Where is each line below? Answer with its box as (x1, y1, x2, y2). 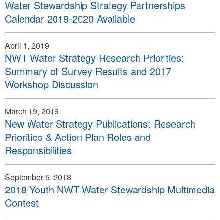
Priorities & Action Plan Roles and (5, 130, 151, 144)
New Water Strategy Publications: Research (5, 116, 195, 131)
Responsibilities (5, 143, 72, 157)
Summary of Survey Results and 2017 (5, 64, 171, 78)
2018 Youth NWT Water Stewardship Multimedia (5, 182, 215, 196)
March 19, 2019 (5, 106, 59, 117)
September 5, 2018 (5, 171, 71, 183)
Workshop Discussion (5, 77, 98, 91)
